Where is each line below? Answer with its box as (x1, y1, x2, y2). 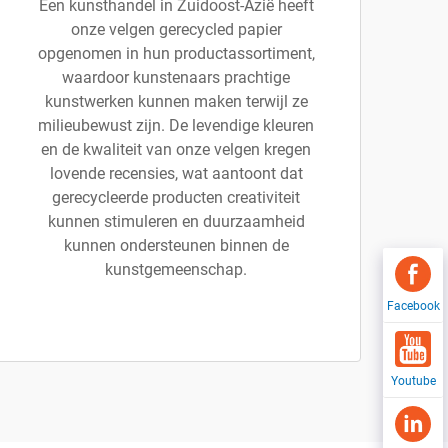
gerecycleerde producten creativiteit (52, 188, 300, 207)
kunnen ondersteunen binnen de (63, 236, 289, 255)
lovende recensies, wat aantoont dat (49, 164, 303, 183)
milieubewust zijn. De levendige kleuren (38, 116, 314, 135)
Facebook (386, 299, 440, 313)
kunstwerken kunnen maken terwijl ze (44, 92, 308, 111)
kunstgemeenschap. (105, 260, 247, 279)
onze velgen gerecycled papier (70, 20, 282, 39)
